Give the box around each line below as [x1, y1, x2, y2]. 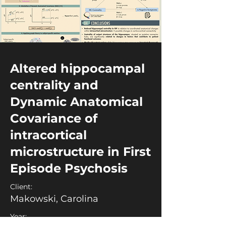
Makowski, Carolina [10, 193, 98, 204]
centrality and [10, 78, 98, 92]
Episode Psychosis [10, 161, 128, 176]
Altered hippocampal [10, 61, 145, 76]
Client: [10, 182, 32, 191]
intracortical [10, 128, 87, 142]
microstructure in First [10, 144, 151, 159]
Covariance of [10, 111, 97, 126]
